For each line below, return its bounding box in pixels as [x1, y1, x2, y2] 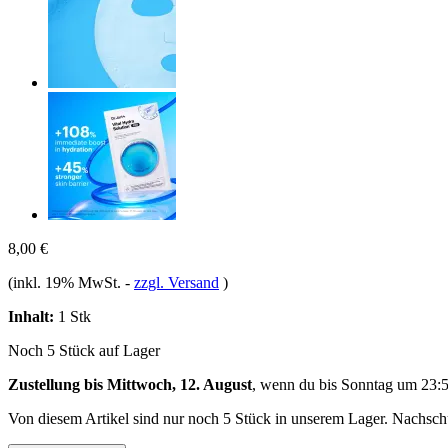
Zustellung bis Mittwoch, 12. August [8, 375, 252, 393]
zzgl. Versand [134, 273, 219, 291]
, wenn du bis [252, 375, 341, 393]
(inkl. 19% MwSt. [8, 273, 125, 291]
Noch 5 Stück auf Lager [8, 341, 160, 359]
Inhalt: [8, 307, 54, 325]
